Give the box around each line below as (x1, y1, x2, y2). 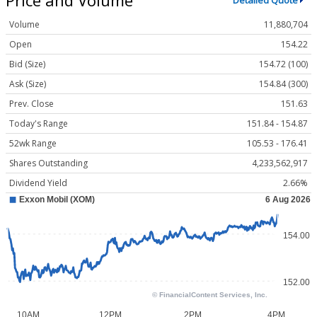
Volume (9, 18, 40, 31)
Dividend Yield (9, 177, 67, 190)
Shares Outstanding (9, 157, 88, 170)
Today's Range (9, 117, 68, 130)
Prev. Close (9, 98, 54, 110)
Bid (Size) (9, 58, 45, 71)
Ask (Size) (9, 78, 46, 91)
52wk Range (9, 137, 57, 150)
